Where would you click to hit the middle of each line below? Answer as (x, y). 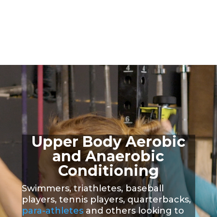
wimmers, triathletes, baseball (95, 188)
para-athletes (52, 210)
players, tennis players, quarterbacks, (106, 199)
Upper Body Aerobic (108, 141)
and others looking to (133, 210)
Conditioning (108, 170)
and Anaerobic (108, 156)
